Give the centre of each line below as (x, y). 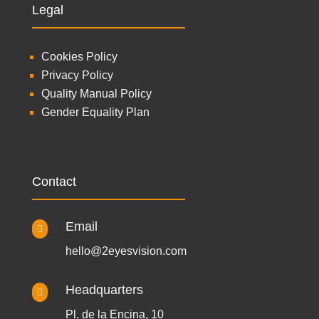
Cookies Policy (79, 57)
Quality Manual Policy (96, 94)
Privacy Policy (77, 75)
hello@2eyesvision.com (126, 251)
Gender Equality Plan (95, 112)
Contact (54, 182)
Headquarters (104, 290)
